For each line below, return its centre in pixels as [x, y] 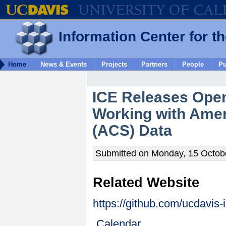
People [193, 64]
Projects [114, 64]
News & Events [63, 64]
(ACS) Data [132, 130]
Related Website [146, 182]
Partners [155, 64]
